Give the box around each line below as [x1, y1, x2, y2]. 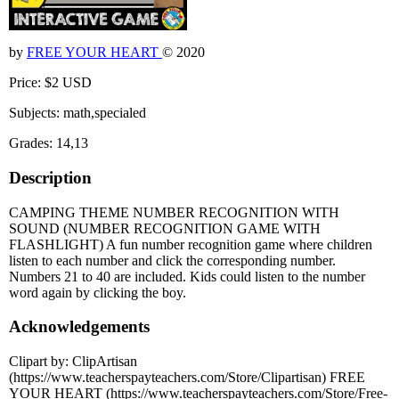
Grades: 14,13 [9, 135, 88, 151]
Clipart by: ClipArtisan [9, 354, 137, 370]
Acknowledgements [9, 317, 150, 337]
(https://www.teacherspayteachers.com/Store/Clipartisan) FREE [9, 370, 365, 386]
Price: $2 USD [9, 75, 92, 91]
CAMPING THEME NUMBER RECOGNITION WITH [9, 204, 339, 220]
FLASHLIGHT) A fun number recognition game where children [9, 236, 372, 252]
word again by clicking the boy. [9, 284, 186, 300]
